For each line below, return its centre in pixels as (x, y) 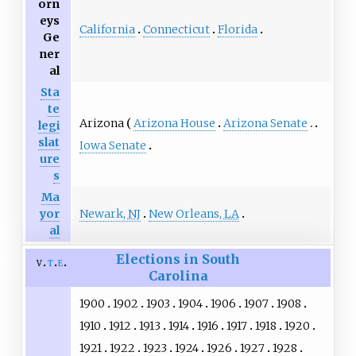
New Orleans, (186, 214)
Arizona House (174, 124)
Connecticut (176, 30)
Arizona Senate (265, 124)
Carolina (178, 276)
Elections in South (178, 259)
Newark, (103, 214)
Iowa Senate (112, 146)
